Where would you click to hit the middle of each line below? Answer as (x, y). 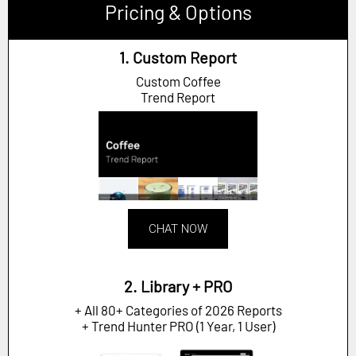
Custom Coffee (178, 81)
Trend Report (178, 97)
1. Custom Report (178, 57)
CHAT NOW (178, 229)
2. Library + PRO (178, 286)
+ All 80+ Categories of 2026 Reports (178, 310)
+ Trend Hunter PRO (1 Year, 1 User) (178, 326)
